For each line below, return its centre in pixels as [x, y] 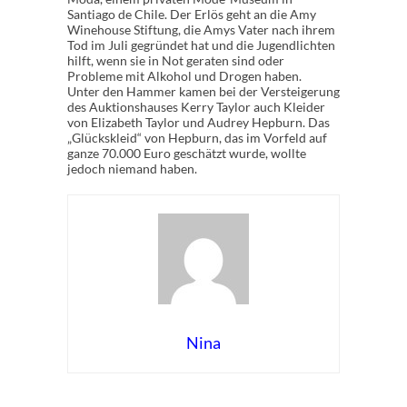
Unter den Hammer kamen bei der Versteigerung [203, 91]
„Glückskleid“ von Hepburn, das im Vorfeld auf [197, 138]
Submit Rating [230, 396]
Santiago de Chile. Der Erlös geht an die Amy [192, 14]
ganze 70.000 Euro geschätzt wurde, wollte [187, 153]
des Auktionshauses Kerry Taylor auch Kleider [196, 107]
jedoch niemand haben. [132, 169]
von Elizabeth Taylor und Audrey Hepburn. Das [199, 122]
